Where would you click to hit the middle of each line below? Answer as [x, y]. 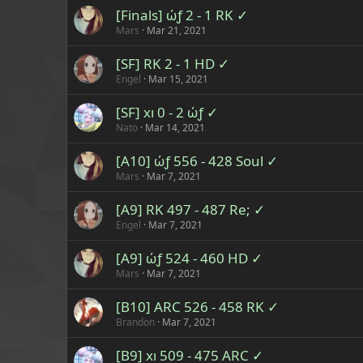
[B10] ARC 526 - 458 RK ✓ [197, 307]
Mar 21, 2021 [177, 30]
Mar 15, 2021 [178, 79]
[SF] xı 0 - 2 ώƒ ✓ [167, 112]
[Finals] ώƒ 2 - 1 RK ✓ [182, 15]
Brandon [135, 322]
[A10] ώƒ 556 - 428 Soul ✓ [197, 161]
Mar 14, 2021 [175, 128]
